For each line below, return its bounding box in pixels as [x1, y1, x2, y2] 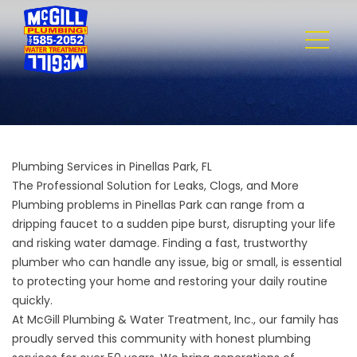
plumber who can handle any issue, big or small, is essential [12, 253, 342, 270]
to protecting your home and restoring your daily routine [12, 273, 328, 289]
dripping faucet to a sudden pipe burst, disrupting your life [12, 215, 335, 232]
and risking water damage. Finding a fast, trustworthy [12, 234, 308, 251]
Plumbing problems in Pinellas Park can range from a [12, 196, 304, 213]
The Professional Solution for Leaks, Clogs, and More [12, 177, 299, 194]
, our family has [253, 311, 339, 328]
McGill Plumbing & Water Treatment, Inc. [27, 311, 253, 328]
